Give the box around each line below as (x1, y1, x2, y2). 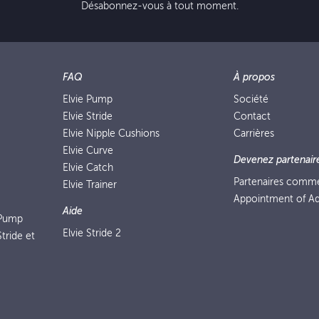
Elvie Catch (63, 162, 113, 173)
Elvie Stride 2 (63, 228, 121, 239)
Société (234, 94, 268, 105)
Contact (234, 111, 271, 122)
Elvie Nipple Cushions (63, 128, 159, 139)
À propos (234, 72, 275, 83)
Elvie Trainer (63, 179, 117, 190)
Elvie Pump (63, 94, 113, 105)
